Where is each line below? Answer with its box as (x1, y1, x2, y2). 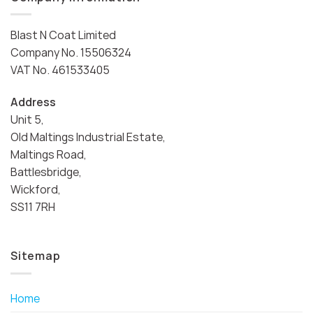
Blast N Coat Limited (10, 27, 116, 43)
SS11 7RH (10, 199, 55, 215)
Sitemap (10, 248, 61, 263)
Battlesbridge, (10, 164, 82, 180)
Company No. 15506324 (10, 45, 131, 61)
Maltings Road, (10, 147, 87, 163)
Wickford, (10, 182, 61, 198)
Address (10, 94, 56, 110)
